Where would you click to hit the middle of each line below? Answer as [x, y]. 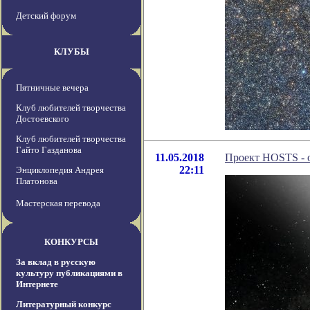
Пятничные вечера [52, 88]
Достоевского [43, 119]
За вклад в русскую [56, 262]
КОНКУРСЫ [71, 242]
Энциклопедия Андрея [60, 170]
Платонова [37, 181]
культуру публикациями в [69, 273]
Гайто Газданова [49, 150]
